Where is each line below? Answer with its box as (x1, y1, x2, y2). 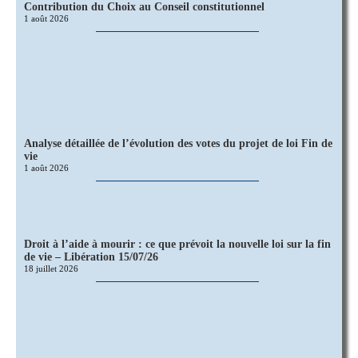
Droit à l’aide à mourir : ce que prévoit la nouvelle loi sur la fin (24, 238, 331, 251)
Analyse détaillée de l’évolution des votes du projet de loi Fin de (24, 137, 332, 150)
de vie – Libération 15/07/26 (24, 251, 158, 264)
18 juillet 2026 (24, 264, 78, 274)
